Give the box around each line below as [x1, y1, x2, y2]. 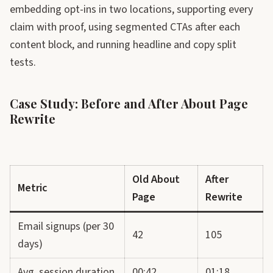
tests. [10, 55, 36, 70]
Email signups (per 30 [18, 219, 114, 234]
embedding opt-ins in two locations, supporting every [10, 2, 253, 17]
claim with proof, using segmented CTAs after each [10, 19, 240, 35]
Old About [132, 172, 180, 187]
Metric [18, 180, 48, 196]
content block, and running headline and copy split [10, 37, 236, 52]
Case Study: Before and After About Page [10, 95, 248, 112]
